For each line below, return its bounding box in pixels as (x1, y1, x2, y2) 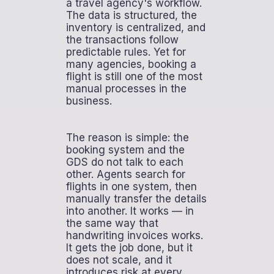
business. (65, 94, 112, 107)
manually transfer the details (65, 192, 207, 205)
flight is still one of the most (65, 70, 202, 83)
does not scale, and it (65, 253, 172, 266)
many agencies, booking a (65, 57, 196, 70)
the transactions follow (65, 33, 179, 46)
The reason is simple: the (65, 131, 189, 144)
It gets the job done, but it (65, 241, 193, 254)
